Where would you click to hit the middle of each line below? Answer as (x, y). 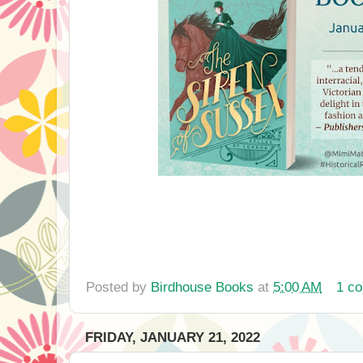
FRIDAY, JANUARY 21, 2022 (173, 338)
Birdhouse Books (202, 286)
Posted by (118, 286)
